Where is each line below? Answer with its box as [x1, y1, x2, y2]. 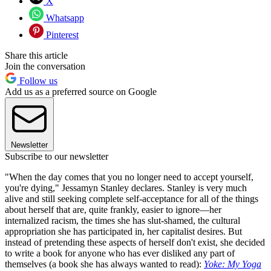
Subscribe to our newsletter [5, 151, 108, 162]
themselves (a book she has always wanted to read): [5, 258, 204, 269]
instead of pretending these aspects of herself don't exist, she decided [5, 237, 265, 247]
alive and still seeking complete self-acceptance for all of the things [5, 193, 258, 204]
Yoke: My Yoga [204, 258, 261, 269]
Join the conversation [5, 60, 85, 71]
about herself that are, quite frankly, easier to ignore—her [5, 204, 221, 215]
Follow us [17, 75, 57, 86]
